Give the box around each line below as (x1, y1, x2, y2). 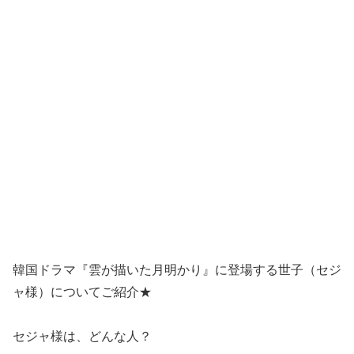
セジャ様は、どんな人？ (13, 330, 152, 344)
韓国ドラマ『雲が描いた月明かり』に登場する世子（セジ (13, 262, 341, 277)
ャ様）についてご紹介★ (13, 284, 152, 299)
